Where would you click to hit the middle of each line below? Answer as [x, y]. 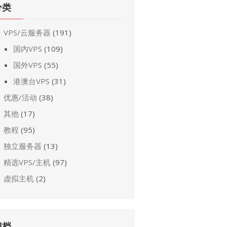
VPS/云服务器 [27, 32]
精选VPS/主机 [27, 162]
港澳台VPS [31, 81]
